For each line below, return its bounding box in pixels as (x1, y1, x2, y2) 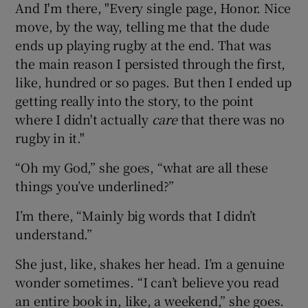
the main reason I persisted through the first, (15, 54, 286, 73)
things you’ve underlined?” (15, 177, 175, 195)
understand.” (15, 225, 93, 243)
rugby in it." (15, 129, 85, 147)
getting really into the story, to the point (15, 91, 254, 110)
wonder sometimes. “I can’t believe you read (15, 273, 279, 291)
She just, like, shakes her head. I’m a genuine (15, 254, 285, 273)
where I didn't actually (15, 110, 152, 129)
